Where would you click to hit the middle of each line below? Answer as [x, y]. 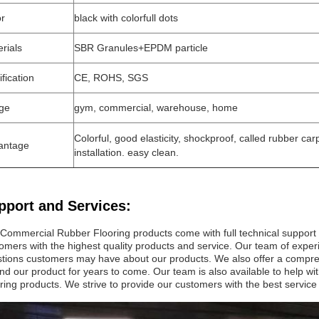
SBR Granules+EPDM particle [141, 48]
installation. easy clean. [126, 152]
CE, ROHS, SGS [111, 78]
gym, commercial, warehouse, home [156, 108]
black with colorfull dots [126, 18]
